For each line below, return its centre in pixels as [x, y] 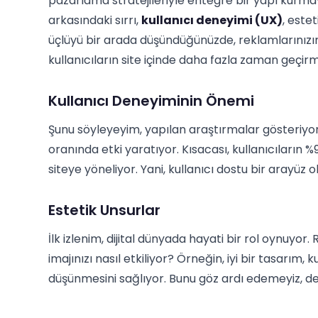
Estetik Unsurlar [104, 210]
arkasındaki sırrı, [95, 20]
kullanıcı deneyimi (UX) [212, 20]
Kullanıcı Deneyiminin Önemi [151, 101]
